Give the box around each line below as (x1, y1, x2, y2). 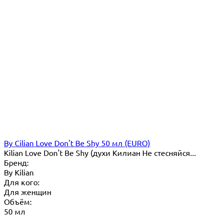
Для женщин (4, 186, 51, 197)
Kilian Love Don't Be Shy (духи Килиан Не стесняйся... (4, 147, 196, 157)
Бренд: (4, 157, 29, 167)
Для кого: (4, 176, 40, 187)
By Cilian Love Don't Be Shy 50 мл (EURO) (4, 137, 150, 148)
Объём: (4, 196, 32, 206)
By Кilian (4, 167, 34, 177)
